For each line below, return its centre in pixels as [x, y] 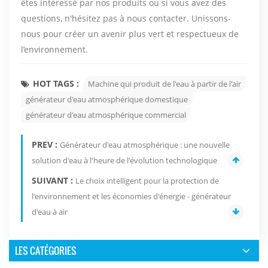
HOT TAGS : [56, 83]
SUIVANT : [54, 180]
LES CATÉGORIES [46, 250]
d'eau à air [50, 211]
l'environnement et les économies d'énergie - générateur [131, 196]
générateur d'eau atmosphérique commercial [106, 115]
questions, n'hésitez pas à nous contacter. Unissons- [126, 18]
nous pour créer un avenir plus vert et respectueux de [130, 33]
